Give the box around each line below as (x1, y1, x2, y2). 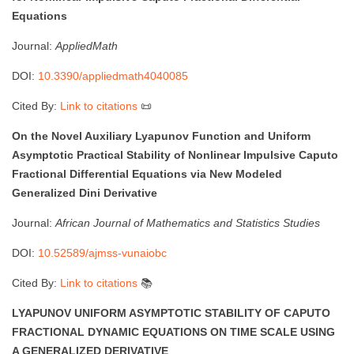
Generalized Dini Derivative (12, 186, 157, 199)
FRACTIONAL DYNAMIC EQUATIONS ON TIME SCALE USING (12, 325, 335, 338)
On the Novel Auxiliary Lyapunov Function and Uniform (12, 129, 311, 142)
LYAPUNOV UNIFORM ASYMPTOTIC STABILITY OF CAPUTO (12, 306, 330, 319)
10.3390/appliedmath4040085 (38, 69, 188, 82)
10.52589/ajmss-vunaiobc (38, 246, 167, 259)
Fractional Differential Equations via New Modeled (12, 167, 282, 180)
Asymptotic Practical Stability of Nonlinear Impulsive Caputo (12, 148, 338, 161)
